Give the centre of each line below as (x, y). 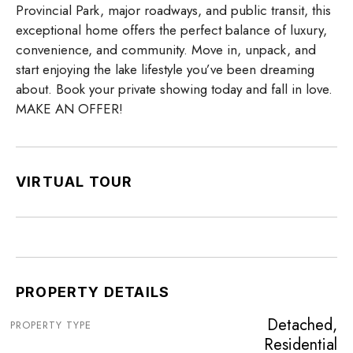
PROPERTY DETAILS (93, 292)
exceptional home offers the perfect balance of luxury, (171, 30)
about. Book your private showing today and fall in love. (174, 89)
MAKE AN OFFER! (69, 109)
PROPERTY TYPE (51, 325)
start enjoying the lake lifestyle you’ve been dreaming (165, 70)
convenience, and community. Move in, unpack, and (166, 50)
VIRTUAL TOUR (74, 182)
